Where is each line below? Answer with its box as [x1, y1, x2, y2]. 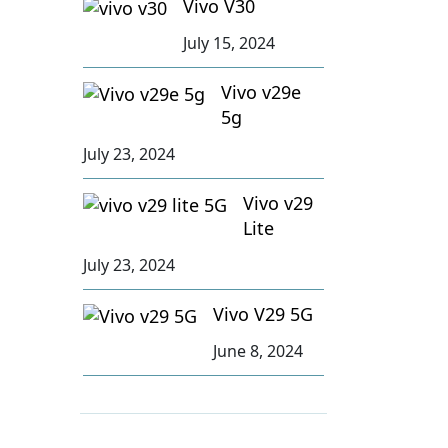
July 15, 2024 [183, 31, 276, 54]
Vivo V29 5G [213, 301, 314, 326]
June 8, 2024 [213, 339, 304, 362]
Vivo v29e [221, 79, 302, 104]
